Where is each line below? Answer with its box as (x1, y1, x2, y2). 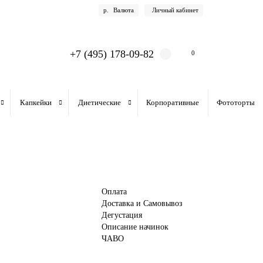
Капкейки (20, 98, 52, 107)
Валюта (113, 6, 134, 14)
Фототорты (217, 98, 255, 107)
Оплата (101, 187, 127, 196)
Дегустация (101, 211, 142, 220)
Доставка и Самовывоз (101, 199, 183, 208)
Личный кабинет (152, 6, 198, 14)
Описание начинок (101, 222, 168, 231)
